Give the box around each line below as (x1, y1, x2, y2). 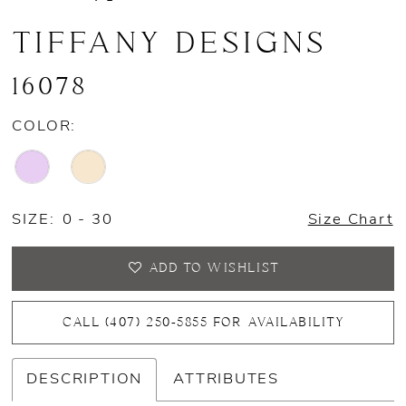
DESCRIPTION (26, 371, 143, 387)
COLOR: (12, 118, 77, 134)
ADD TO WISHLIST (148, 261, 280, 276)
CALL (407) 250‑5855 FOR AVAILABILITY (63, 314, 345, 330)
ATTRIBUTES (173, 371, 280, 387)
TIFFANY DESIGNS (12, 27, 328, 62)
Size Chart (307, 212, 393, 228)
